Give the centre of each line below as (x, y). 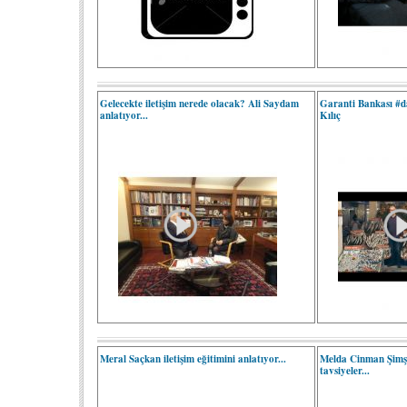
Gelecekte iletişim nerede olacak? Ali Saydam (199, 104)
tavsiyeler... (345, 371)
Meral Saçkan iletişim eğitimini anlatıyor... (193, 359)
